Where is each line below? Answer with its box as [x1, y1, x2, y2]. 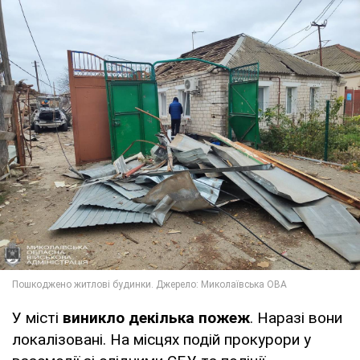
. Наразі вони [250, 309, 342, 328]
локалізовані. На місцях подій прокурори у [12, 330, 311, 350]
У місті [12, 309, 63, 328]
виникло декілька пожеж [63, 309, 250, 328]
